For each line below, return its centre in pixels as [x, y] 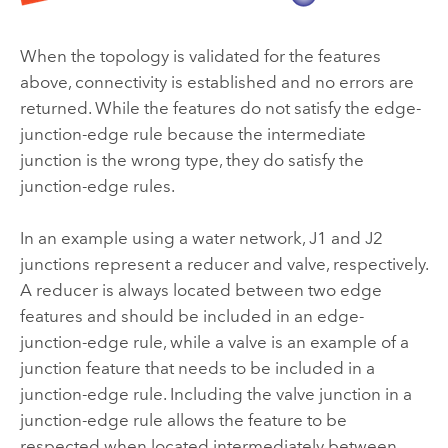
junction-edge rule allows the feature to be [183, 419]
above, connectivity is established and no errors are [216, 81]
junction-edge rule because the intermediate [192, 133]
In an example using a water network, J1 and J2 [201, 237]
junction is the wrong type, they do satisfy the [191, 159]
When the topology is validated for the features [200, 55]
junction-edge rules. [97, 185]
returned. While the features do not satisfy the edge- [220, 107]
